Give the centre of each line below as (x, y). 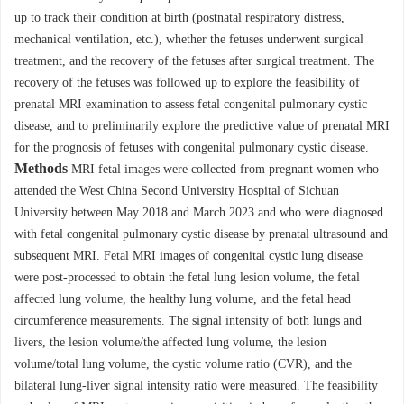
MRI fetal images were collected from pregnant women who (225, 170)
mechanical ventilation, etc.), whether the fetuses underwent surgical (189, 40)
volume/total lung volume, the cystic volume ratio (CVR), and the (183, 364)
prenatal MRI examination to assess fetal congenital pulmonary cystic (191, 105)
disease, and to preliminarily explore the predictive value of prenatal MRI (202, 126)
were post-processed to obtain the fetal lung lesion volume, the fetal (187, 278)
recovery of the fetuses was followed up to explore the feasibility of (187, 83)
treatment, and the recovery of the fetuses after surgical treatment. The (194, 61)
